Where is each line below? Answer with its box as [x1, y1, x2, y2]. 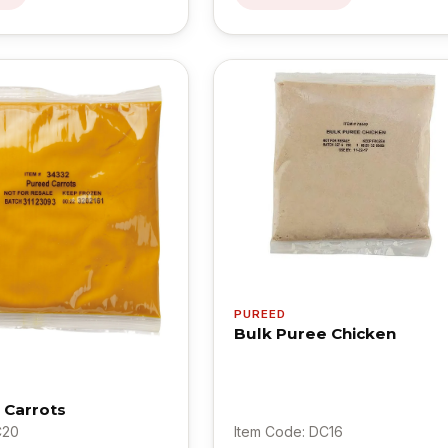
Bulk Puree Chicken [233, 323, 396, 343]
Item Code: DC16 [233, 422, 343, 440]
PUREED [233, 306, 287, 321]
